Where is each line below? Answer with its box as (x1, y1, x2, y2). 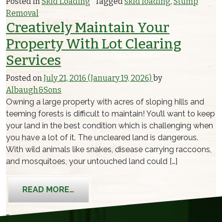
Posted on (6, 73, 44, 83)
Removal (6, 8, 39, 18)
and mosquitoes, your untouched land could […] (6, 157, 177, 166)
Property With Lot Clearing (6, 36, 181, 53)
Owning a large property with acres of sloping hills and (6, 97, 204, 107)
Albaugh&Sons (6, 85, 61, 95)
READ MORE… (22, 185, 74, 195)
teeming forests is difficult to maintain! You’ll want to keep (6, 109, 215, 119)
